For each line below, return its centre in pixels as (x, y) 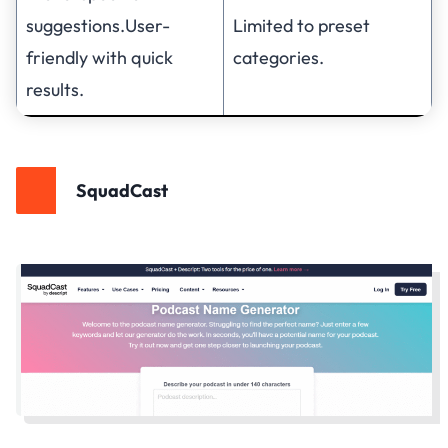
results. (55, 90)
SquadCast (122, 191)
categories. (278, 58)
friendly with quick (99, 58)
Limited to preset (301, 26)
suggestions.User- (98, 26)
